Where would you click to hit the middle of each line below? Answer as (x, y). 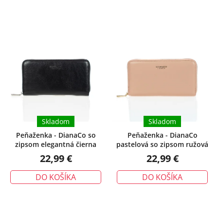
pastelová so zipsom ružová (162, 144)
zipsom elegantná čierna (56, 144)
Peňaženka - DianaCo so (56, 135)
